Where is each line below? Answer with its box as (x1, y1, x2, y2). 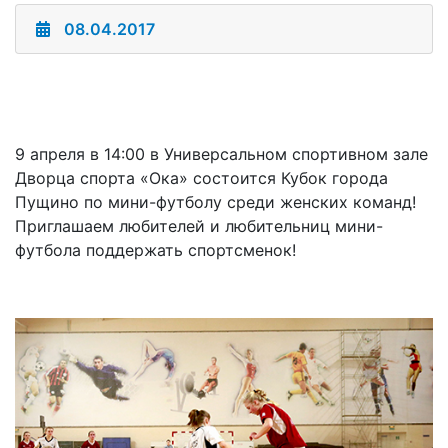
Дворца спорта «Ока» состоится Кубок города (15, 168, 388, 188)
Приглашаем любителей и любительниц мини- (15, 216, 383, 236)
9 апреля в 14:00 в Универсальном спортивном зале (15, 144, 428, 164)
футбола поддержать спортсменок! (15, 240, 296, 260)
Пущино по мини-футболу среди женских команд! (15, 192, 421, 212)
